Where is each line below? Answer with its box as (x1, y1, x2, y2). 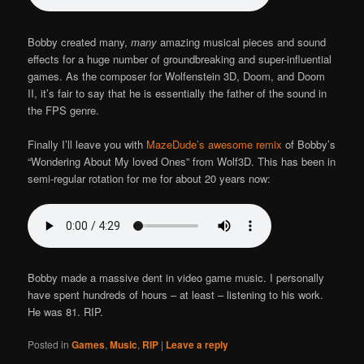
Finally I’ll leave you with (28, 136, 147, 152)
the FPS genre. (28, 102, 100, 118)
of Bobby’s (282, 136, 336, 152)
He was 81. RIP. (28, 303, 104, 319)
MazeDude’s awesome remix (146, 136, 283, 152)
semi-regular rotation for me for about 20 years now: (28, 170, 271, 186)
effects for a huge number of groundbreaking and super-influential (28, 50, 332, 67)
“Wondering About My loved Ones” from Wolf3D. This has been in (28, 153, 336, 169)
